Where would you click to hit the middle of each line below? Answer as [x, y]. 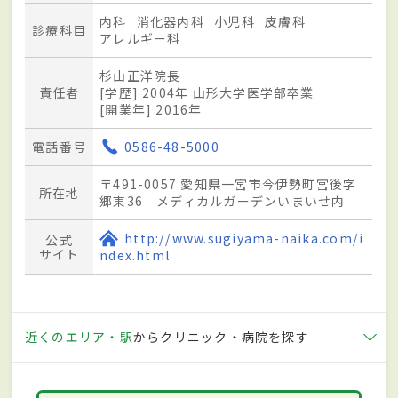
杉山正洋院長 [140, 76]
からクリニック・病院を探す [221, 337]
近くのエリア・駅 [79, 337]
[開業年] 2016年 [151, 110]
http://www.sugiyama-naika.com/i [244, 239]
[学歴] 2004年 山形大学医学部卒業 [207, 93]
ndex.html [135, 255]
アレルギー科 [140, 39]
